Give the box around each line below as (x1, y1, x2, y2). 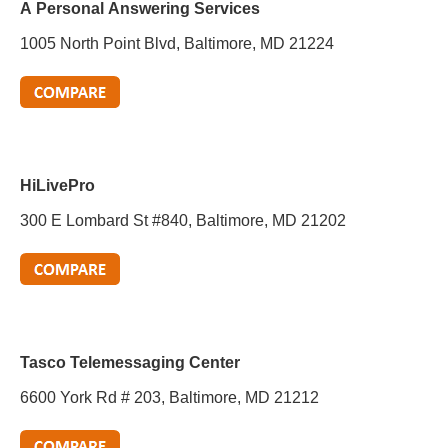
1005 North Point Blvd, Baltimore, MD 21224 (20, 35, 334, 52)
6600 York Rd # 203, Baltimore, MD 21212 (20, 389, 319, 406)
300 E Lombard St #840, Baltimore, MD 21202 (20, 212, 346, 229)
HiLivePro (20, 177, 95, 194)
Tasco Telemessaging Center (20, 354, 240, 371)
